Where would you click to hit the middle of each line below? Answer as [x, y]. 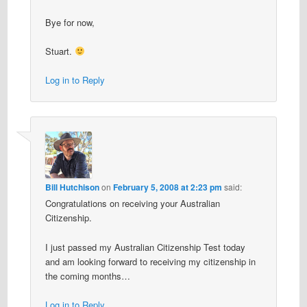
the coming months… [87, 275]
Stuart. [60, 51]
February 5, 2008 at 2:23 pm [167, 187]
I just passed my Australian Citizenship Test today [145, 247]
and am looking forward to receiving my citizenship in [150, 261]
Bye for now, [70, 22]
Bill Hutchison [72, 187]
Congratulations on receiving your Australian [132, 204]
